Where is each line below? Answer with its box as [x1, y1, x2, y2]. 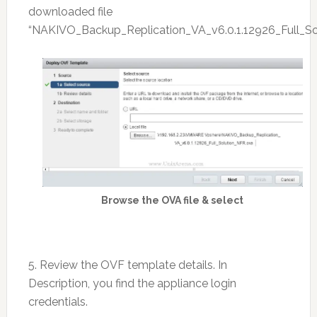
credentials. [28, 295, 88, 309]
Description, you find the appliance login [28, 277, 236, 291]
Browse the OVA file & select [101, 195, 244, 207]
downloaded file [28, 5, 113, 19]
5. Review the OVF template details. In [28, 258, 227, 272]
